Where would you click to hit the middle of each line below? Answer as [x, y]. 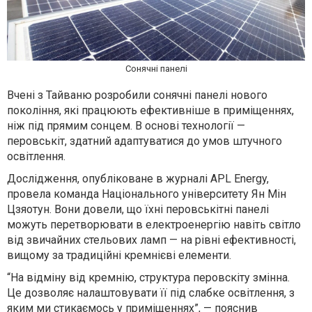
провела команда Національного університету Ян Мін [147, 194]
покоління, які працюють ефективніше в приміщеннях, [150, 111]
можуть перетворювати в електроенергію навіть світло [154, 225]
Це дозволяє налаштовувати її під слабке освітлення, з [151, 293]
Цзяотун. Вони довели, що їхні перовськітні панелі [138, 210]
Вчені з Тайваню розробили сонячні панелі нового [137, 95]
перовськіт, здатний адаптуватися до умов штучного [145, 141]
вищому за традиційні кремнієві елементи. [119, 256]
